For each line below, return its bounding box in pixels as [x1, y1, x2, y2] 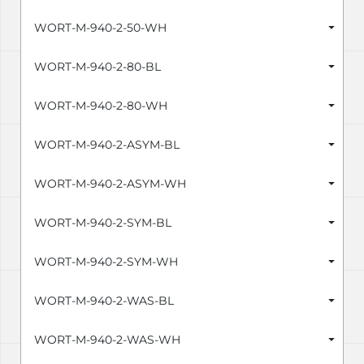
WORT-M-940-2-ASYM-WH [34, 176, 186, 192]
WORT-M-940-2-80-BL [34, 59, 161, 75]
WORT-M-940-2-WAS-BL [34, 293, 174, 309]
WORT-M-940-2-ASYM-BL [34, 137, 180, 153]
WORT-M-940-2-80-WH [34, 98, 167, 114]
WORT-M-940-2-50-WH [34, 20, 167, 36]
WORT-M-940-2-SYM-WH [34, 254, 178, 270]
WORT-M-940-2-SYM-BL [34, 215, 171, 231]
